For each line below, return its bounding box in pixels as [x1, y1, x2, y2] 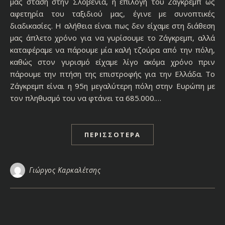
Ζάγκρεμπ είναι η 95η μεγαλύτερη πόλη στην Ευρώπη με [10, 80, 215, 91]
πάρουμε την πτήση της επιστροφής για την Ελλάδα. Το [10, 68, 215, 79]
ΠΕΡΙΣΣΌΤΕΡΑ [84, 130, 141, 139]
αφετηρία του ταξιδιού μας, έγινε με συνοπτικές [10, 8, 215, 19]
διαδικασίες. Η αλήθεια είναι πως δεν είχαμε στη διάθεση [10, 20, 215, 31]
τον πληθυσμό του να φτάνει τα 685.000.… [10, 92, 161, 103]
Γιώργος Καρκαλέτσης [29, 165, 100, 175]
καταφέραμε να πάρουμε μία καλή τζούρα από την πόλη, [10, 44, 215, 55]
